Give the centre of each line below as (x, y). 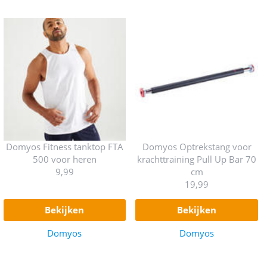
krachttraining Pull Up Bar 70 (197, 159)
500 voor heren (64, 159)
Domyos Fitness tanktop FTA (64, 146)
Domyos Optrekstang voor (197, 146)
